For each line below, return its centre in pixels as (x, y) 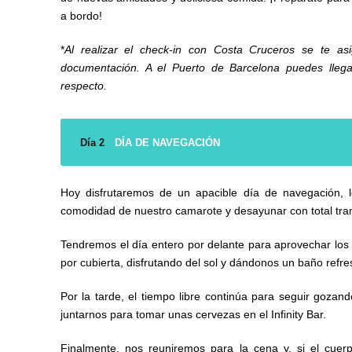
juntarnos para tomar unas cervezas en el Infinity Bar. (193, 315)
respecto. (84, 86)
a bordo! (81, 16)
